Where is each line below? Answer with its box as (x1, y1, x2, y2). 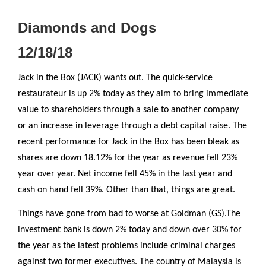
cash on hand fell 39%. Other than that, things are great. (18, 185, 235, 195)
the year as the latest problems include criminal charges (18, 240, 235, 251)
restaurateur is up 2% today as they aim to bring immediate (18, 88, 248, 99)
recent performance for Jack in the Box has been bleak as (18, 137, 239, 147)
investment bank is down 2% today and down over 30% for (18, 224, 242, 235)
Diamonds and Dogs (18, 20, 156, 36)
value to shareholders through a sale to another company (18, 104, 239, 115)
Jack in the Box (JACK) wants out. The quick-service (18, 72, 213, 83)
